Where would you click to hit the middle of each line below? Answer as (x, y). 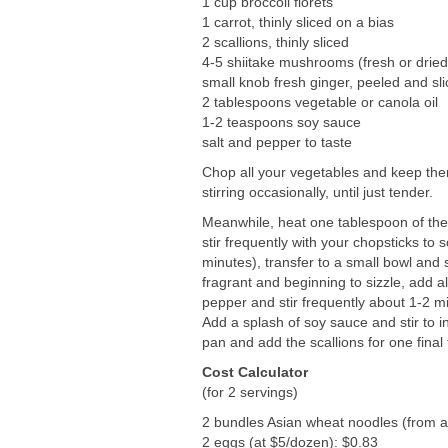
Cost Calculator (255, 371)
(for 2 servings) (250, 391)
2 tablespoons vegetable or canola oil (320, 101)
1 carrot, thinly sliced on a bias (298, 21)
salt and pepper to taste (277, 141)
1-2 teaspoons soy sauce (281, 121)
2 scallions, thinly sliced (275, 41)
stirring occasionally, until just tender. (317, 191)
